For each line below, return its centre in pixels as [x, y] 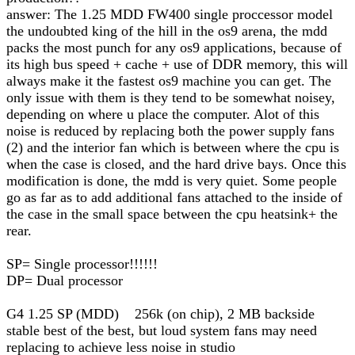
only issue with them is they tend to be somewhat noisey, [171, 97]
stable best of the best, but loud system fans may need [162, 330]
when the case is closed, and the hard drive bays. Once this [176, 164]
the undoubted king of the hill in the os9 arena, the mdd [167, 31]
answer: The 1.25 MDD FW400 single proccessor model [170, 14]
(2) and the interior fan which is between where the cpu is [173, 147]
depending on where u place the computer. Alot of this [163, 114]
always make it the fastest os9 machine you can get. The [169, 81]
